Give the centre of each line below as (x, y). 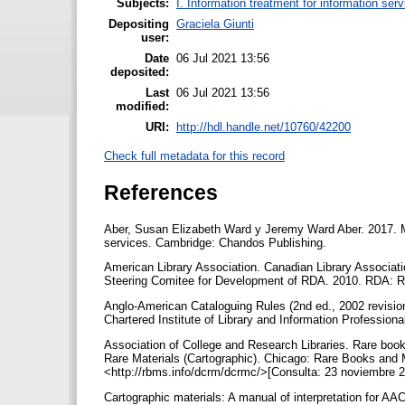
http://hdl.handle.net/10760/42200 (264, 127)
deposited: (140, 71)
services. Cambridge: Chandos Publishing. (217, 242)
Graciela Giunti (215, 24)
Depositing (139, 24)
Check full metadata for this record (194, 156)
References (161, 192)
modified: (142, 106)
